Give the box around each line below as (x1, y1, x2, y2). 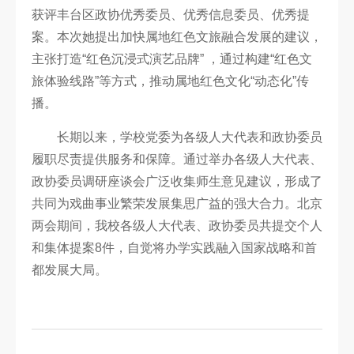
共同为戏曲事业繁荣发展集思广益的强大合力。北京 (32, 196, 322, 210)
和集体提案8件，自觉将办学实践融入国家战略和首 (32, 240, 317, 254)
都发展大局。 (32, 262, 107, 277)
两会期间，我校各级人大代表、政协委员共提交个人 (32, 218, 322, 232)
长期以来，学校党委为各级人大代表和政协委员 (57, 130, 322, 144)
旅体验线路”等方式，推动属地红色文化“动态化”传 (32, 73, 309, 88)
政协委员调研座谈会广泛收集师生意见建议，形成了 (32, 174, 322, 188)
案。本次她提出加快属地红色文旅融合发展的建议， (32, 29, 322, 43)
